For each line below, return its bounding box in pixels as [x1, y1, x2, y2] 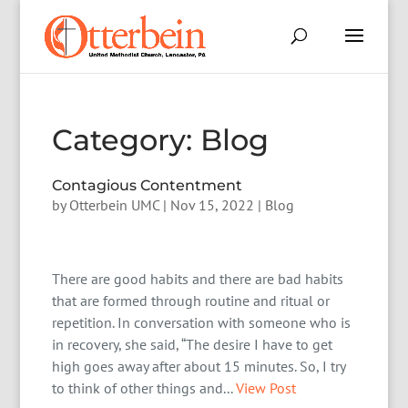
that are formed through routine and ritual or [52, 291, 331, 310]
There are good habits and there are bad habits [52, 270, 344, 288]
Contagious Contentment [52, 177, 243, 194]
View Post [236, 379, 297, 397]
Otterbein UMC [69, 196, 160, 214]
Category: [52, 122, 201, 158]
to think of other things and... [52, 379, 237, 397]
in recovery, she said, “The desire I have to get [52, 335, 333, 353]
